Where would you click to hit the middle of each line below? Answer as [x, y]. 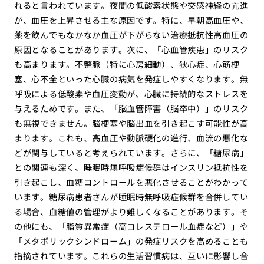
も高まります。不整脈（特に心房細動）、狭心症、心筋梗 [127, 64]
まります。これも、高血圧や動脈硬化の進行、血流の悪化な [131, 138]
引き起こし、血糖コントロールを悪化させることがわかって [131, 182]
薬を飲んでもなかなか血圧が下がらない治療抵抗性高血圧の [131, 35]
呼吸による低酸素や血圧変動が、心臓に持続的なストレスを [131, 94]
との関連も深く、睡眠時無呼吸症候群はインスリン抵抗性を [131, 167]
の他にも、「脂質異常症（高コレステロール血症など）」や [131, 226]
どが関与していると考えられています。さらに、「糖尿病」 [131, 153]
